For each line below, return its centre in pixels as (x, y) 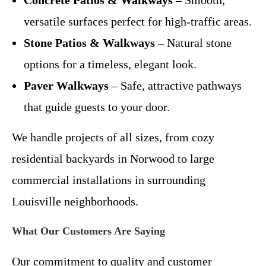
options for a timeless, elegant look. (110, 64)
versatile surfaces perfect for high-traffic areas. (138, 21)
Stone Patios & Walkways (89, 42)
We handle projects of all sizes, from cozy (113, 137)
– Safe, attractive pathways (175, 85)
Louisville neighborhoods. (75, 201)
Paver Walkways (66, 85)
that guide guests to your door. (97, 107)
